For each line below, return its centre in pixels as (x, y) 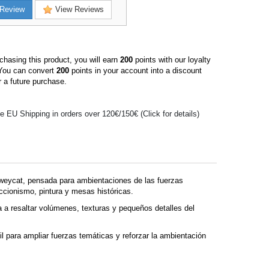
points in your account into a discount (135, 71)
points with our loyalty (172, 60)
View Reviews (78, 10)
